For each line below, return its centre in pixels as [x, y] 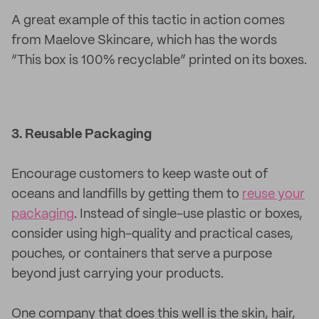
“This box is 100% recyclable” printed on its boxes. [159, 61]
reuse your [273, 194]
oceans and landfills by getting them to [127, 194]
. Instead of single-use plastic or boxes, [188, 214]
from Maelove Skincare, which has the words [144, 41]
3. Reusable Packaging [82, 135]
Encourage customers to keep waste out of [140, 174]
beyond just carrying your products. [117, 274]
